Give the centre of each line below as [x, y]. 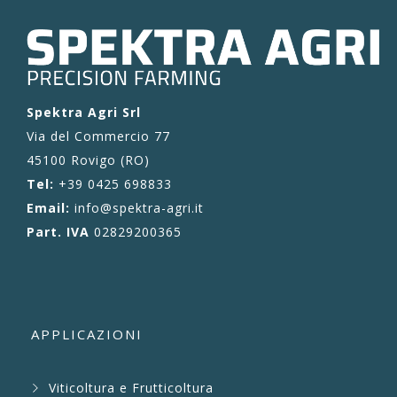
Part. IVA [58, 231]
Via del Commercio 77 [98, 136]
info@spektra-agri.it [137, 207]
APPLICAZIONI [87, 334]
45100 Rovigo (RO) [88, 160]
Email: [48, 207]
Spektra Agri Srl [84, 112]
